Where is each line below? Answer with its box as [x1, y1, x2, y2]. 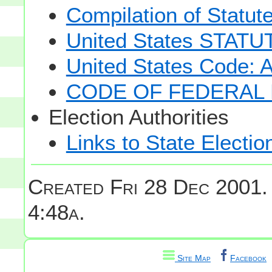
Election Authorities [48, 104, 229, 129]
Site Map [175, 253, 211, 263]
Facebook [230, 253, 267, 263]
